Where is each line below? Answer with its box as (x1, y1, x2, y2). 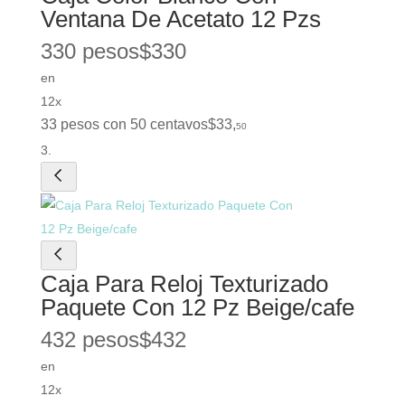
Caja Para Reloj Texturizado (40, 270, 328, 298)
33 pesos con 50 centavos (40, 117, 208, 133)
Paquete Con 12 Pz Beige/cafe (40, 294, 354, 322)
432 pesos (40, 327, 139, 353)
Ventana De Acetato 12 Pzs (40, 5, 321, 33)
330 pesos (40, 39, 139, 64)
